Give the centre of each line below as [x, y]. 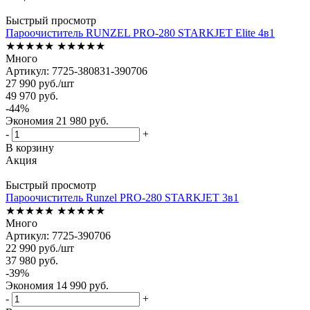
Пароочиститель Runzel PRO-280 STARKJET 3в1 [122, 197]
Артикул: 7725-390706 [58, 235]
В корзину [30, 147]
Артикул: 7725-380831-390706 [76, 71]
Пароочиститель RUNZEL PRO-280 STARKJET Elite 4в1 [140, 33]
